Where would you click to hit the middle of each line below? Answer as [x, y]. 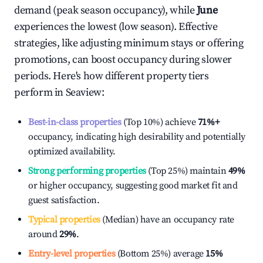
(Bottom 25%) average [159, 254]
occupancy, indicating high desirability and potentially [137, 137]
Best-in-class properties [75, 122]
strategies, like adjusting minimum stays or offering [129, 43]
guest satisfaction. [64, 200]
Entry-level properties [72, 254]
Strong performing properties [87, 171]
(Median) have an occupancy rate [167, 220]
